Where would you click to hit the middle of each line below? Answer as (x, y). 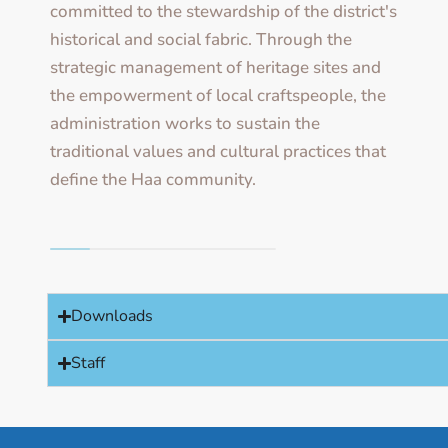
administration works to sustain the (185, 124)
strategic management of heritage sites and (215, 68)
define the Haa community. (153, 180)
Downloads (112, 316)
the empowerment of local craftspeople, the (218, 96)
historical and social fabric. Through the (201, 40)
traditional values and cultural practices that (218, 152)
